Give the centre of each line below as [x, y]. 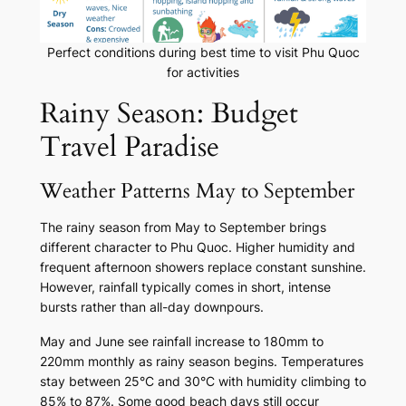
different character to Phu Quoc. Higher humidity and [197, 247]
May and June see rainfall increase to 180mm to [181, 342]
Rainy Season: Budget [169, 114]
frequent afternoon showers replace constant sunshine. [203, 267]
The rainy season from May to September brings [183, 227]
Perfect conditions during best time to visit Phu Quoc [203, 53]
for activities [203, 72]
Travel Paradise [129, 147]
